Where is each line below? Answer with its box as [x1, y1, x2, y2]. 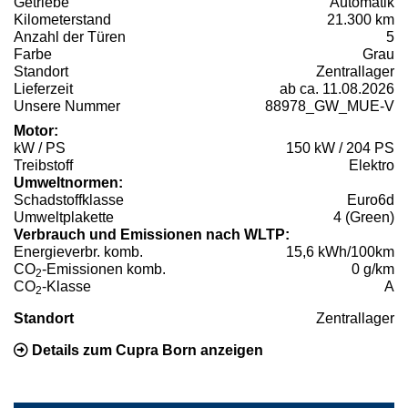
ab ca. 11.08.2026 [280, 80, 394, 97]
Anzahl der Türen [14, 28, 126, 45]
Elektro [349, 157, 394, 173]
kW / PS [14, 139, 66, 156]
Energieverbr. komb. [14, 243, 143, 260]
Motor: [14, 122, 58, 138]
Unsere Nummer [14, 97, 120, 114]
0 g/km [352, 260, 394, 277]
